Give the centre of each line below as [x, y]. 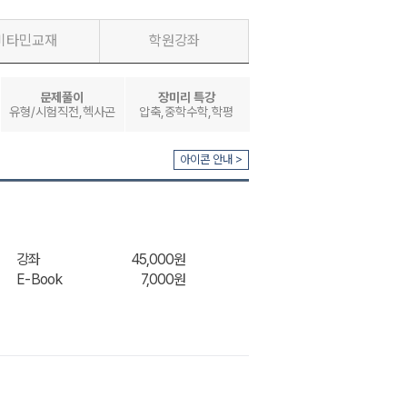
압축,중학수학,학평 [186, 112]
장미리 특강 [186, 97]
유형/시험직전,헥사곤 [62, 112]
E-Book [39, 279]
